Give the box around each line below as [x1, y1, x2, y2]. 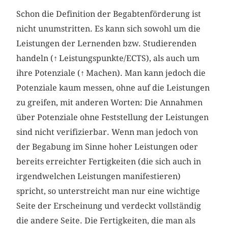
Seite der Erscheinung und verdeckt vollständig [16, 201, 202, 211]
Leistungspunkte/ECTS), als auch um [59, 53, 200, 64]
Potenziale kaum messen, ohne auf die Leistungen [16, 83, 210, 93]
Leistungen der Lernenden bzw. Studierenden [16, 39, 197, 49]
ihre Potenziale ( [16, 68, 81, 78]
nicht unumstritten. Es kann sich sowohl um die [16, 24, 201, 34]
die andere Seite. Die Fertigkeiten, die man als [16, 216, 196, 226]
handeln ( [16, 53, 54, 64]
